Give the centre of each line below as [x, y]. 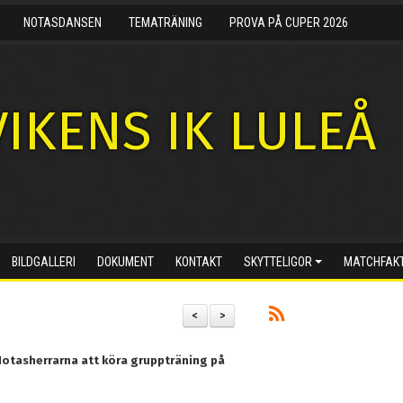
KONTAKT [199, 262]
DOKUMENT [125, 262]
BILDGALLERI [44, 262]
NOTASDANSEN [63, 22]
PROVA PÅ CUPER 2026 [289, 22]
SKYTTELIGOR [278, 262]
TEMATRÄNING [166, 22]
